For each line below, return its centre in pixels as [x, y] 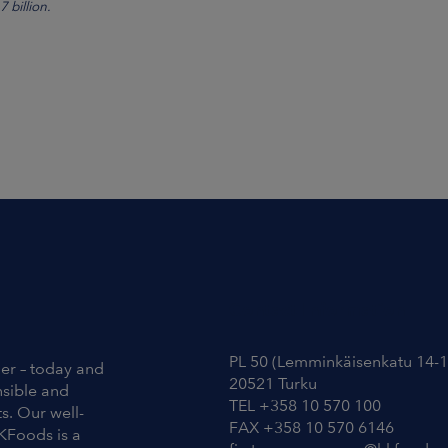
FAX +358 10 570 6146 [311, 427]
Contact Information [317, 309]
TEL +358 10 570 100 [305, 405]
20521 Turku [273, 383]
